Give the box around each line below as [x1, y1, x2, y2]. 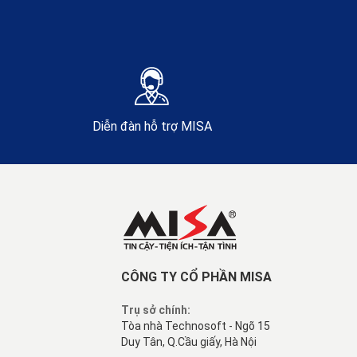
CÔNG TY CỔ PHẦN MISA [121, 269, 272, 285]
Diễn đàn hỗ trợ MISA [92, 119, 212, 135]
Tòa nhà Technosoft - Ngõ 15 [121, 320, 270, 333]
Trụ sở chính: [121, 304, 190, 317]
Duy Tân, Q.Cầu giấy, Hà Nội [121, 335, 257, 349]
